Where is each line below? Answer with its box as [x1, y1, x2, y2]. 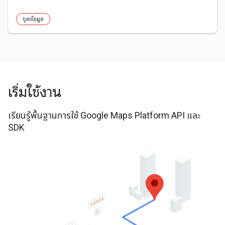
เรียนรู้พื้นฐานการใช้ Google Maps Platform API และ [8, 109, 200, 121]
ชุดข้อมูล [23, 15, 44, 23]
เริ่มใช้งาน [8, 83, 61, 101]
